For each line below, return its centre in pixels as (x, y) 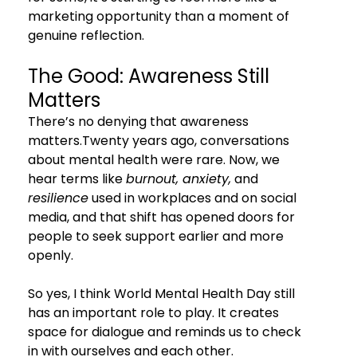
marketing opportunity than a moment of (160, 16)
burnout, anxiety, (178, 178)
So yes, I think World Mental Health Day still (163, 293)
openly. (50, 255)
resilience (58, 198)
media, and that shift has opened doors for (163, 217)
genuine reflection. (86, 35)
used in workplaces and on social (194, 198)
